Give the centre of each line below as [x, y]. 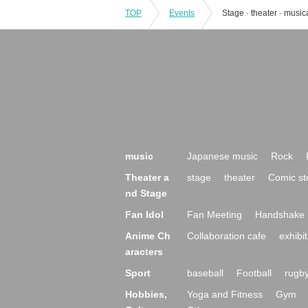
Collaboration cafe [227, 236]
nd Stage [146, 193]
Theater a [147, 177]
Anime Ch [148, 236]
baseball [205, 273]
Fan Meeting [214, 214]
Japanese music [222, 156]
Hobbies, [146, 294]
